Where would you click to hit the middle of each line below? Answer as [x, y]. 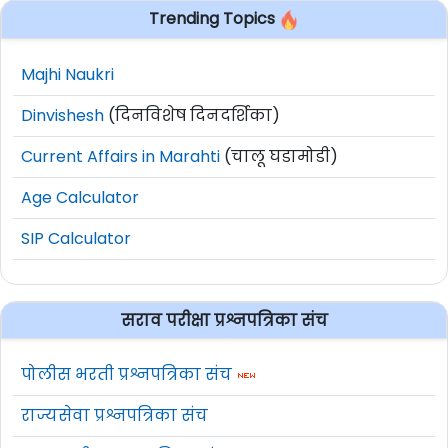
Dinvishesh [62, 115]
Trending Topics [214, 19]
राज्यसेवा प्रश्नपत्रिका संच [114, 415]
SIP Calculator [76, 238]
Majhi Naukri [67, 74]
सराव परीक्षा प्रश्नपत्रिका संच [224, 320]
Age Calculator [80, 197]
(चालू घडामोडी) [279, 156]
